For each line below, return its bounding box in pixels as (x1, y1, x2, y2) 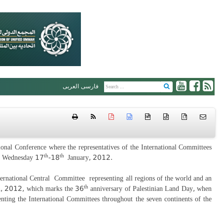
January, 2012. (67, 153, 126, 161)
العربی (62, 83, 79, 90)
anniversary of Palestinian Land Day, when (88, 184, 212, 192)
